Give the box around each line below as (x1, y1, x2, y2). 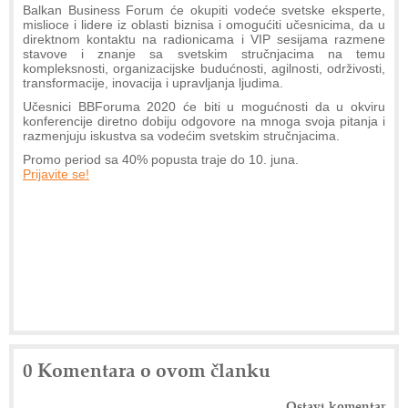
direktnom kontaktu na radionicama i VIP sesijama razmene (23, 31, 385, 46)
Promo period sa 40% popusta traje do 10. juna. (23, 151, 299, 167)
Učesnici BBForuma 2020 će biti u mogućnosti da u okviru (23, 98, 385, 114)
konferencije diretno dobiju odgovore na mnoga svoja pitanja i (23, 113, 385, 128)
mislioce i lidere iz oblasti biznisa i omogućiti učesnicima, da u (23, 16, 385, 32)
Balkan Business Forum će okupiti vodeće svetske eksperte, (23, 2, 385, 17)
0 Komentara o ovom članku (23, 355, 270, 382)
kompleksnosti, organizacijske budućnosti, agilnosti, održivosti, (23, 60, 385, 76)
